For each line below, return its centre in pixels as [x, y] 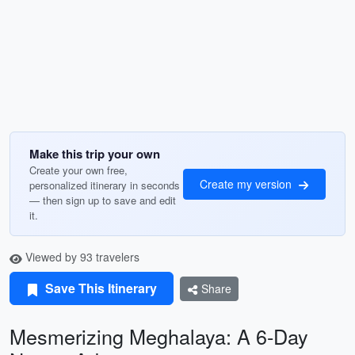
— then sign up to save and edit [103, 200]
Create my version [247, 183]
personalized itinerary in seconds [105, 185]
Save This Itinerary [99, 288]
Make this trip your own [95, 154]
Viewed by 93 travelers [81, 257]
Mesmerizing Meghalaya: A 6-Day [159, 336]
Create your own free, [78, 170]
